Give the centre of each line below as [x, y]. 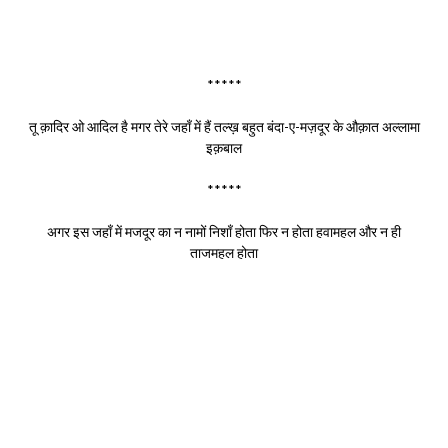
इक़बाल [224, 147]
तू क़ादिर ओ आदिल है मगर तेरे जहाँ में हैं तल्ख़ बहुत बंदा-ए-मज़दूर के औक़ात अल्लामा [224, 126]
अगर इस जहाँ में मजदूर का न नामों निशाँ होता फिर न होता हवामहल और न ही [224, 231]
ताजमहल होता [224, 252]
